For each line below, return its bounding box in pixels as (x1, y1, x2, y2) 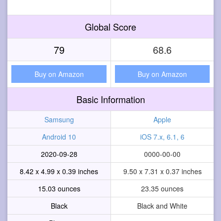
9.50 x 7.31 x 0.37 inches (123, 166, 202, 176)
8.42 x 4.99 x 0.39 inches (20, 166, 98, 176)
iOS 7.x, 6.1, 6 (140, 131, 184, 142)
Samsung (44, 114, 74, 124)
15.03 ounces (37, 183, 80, 193)
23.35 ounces (141, 183, 184, 193)
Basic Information (76, 92, 145, 106)
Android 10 (42, 131, 76, 142)
